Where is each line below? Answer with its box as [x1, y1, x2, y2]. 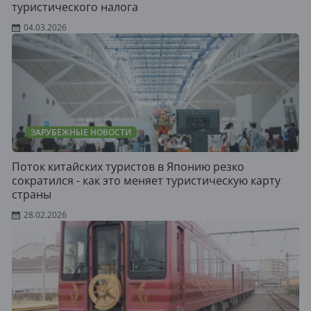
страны [12, 187, 51, 202]
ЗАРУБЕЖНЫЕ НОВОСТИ [31, 126, 132, 138]
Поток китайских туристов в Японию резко [12, 159, 244, 174]
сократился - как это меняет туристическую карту [12, 173, 280, 188]
